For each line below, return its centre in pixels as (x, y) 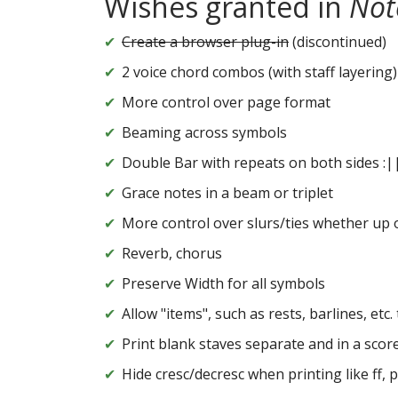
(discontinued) (338, 42)
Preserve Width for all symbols (223, 284)
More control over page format (226, 103)
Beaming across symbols (204, 133)
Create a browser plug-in (205, 42)
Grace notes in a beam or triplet (227, 193)
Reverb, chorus (172, 254)
